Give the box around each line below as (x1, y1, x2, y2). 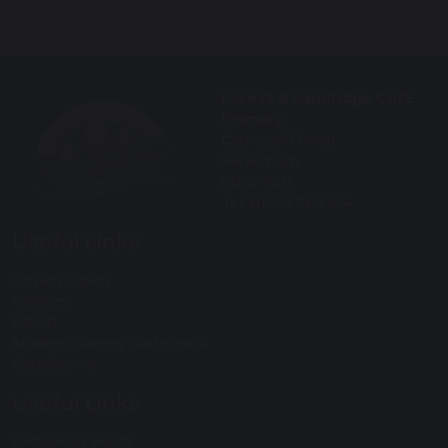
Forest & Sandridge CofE (221, 89, 413, 108)
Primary (221, 110, 284, 129)
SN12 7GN (221, 173, 293, 192)
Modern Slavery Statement (12, 334, 209, 353)
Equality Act (12, 355, 98, 374)
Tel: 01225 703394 (221, 194, 352, 213)
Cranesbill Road (221, 131, 335, 150)
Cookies (12, 292, 71, 311)
